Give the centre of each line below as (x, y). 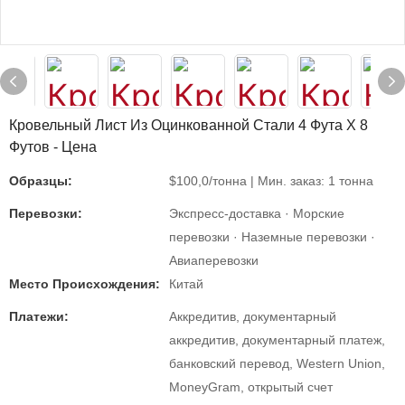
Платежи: (39, 316)
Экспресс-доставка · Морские (257, 213)
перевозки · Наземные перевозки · (272, 237)
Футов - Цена (53, 147)
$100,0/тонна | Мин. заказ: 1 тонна (271, 181)
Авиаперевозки (214, 260)
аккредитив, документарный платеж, (277, 340)
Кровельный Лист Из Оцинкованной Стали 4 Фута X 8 (188, 125)
